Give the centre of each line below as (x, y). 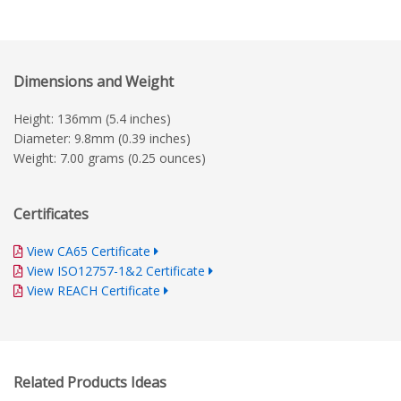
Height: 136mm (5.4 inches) (92, 119)
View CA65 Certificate (89, 252)
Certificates (51, 214)
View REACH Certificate (94, 291)
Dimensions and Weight (94, 82)
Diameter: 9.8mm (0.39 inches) (102, 139)
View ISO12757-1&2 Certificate (116, 271)
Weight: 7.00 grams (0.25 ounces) (110, 158)
